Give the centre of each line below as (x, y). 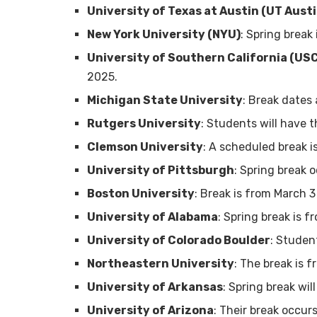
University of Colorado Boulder (179, 241)
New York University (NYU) (164, 35)
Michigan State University (165, 100)
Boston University (141, 194)
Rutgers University (144, 124)
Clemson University (145, 147)
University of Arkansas (155, 287)
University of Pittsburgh (161, 171)
